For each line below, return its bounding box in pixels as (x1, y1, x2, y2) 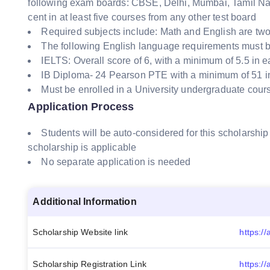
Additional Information (33, 196, 137, 207)
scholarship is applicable (28, 142, 137, 152)
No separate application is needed (41, 157, 191, 167)
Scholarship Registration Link (33, 259, 146, 269)
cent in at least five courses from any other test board (28, 12, 256, 22)
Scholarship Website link (33, 227, 128, 237)
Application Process (28, 101, 134, 113)
